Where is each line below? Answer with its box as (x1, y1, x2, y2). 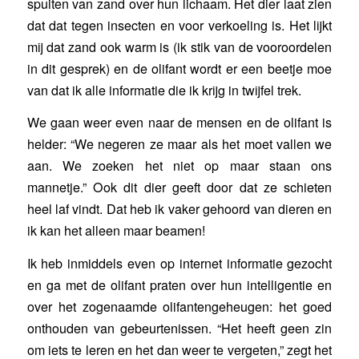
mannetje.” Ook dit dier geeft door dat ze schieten (26, 178, 333, 197)
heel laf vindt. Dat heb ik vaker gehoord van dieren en (26, 200, 333, 219)
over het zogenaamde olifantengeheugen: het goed (26, 297, 333, 317)
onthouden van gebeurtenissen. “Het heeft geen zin (26, 319, 333, 338)
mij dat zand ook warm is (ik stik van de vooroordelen (26, 37, 333, 56)
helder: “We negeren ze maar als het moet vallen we (26, 135, 333, 154)
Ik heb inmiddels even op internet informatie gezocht (26, 254, 333, 273)
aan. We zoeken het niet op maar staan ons (26, 156, 333, 175)
